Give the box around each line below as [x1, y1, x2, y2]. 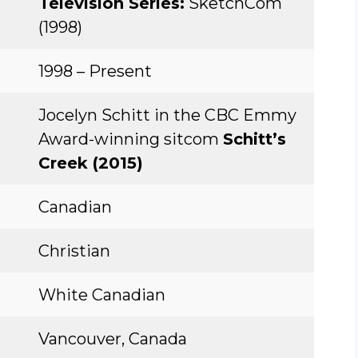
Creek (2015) [38, 153, 143, 173]
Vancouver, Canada [38, 329, 187, 348]
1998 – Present [38, 62, 152, 81]
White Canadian [38, 285, 165, 304]
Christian [38, 241, 110, 261]
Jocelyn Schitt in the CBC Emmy [38, 105, 296, 125]
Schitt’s [223, 129, 286, 149]
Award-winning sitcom [38, 129, 223, 149]
